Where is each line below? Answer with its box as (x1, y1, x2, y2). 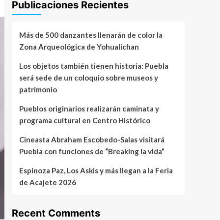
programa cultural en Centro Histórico (19, 115, 150, 125)
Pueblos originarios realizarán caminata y (19, 104, 159, 113)
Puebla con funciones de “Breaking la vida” (19, 146, 165, 156)
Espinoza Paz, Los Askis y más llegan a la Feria (19, 165, 173, 175)
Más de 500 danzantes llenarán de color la (19, 30, 163, 39)
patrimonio (19, 84, 57, 94)
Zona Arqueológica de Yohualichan (19, 42, 139, 51)
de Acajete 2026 (19, 177, 76, 187)
